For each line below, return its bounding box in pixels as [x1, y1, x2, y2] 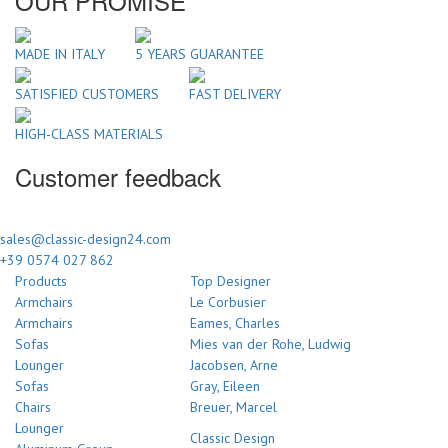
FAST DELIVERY [189, 84, 281, 103]
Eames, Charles [190, 313, 280, 332]
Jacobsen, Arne [190, 355, 278, 374]
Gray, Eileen [190, 376, 260, 395]
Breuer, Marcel [190, 397, 277, 416]
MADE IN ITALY [15, 44, 105, 63]
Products [15, 271, 67, 290]
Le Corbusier [190, 292, 266, 311]
